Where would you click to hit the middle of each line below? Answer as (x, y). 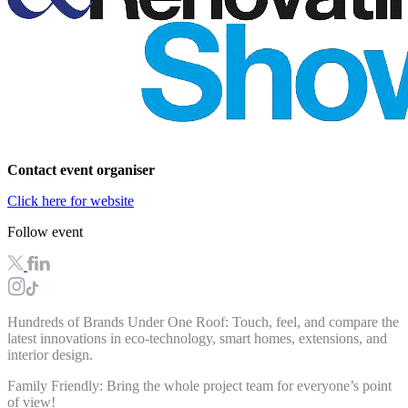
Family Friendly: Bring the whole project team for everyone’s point (199, 386)
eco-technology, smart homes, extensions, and (256, 339)
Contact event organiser (81, 170)
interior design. (52, 355)
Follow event (45, 232)
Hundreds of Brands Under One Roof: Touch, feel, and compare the (203, 322)
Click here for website (71, 201)
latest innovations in (66, 339)
